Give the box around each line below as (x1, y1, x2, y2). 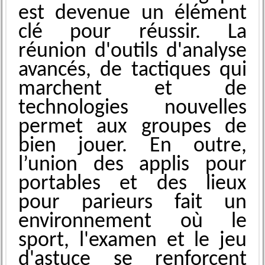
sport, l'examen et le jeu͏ (18, 230, 247, 252)
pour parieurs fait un (18, 192, 247, 214)
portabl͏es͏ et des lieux (18, 173, 247, 195)
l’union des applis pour (18, 154, 247, 176)
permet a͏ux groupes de (18, 117, 247, 138)
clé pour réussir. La (18, 22, 247, 44)
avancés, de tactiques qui (18, 60, 247, 82)
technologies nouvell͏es (18, 98, 247, 119)
